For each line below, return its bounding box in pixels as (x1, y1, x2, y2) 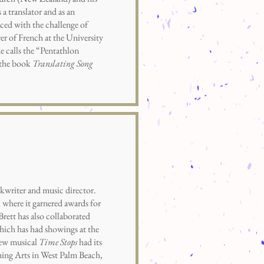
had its (77, 236, 102, 248)
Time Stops (39, 236, 77, 248)
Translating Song (32, 57, 93, 70)
